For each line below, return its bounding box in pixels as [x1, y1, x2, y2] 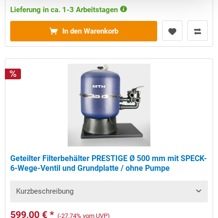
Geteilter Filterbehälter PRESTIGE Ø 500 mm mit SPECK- [10, 154, 207, 163]
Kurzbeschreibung [16, 187, 74, 196]
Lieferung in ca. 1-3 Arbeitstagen [10, 5, 120, 15]
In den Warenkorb [62, 27, 119, 36]
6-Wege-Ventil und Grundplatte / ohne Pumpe [10, 163, 170, 173]
